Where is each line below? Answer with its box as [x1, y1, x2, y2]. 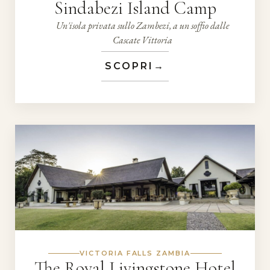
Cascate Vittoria [112, 34, 172, 47]
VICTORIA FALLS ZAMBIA [79, 249, 191, 258]
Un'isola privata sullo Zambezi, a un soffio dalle [55, 19, 229, 33]
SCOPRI [105, 60, 154, 72]
